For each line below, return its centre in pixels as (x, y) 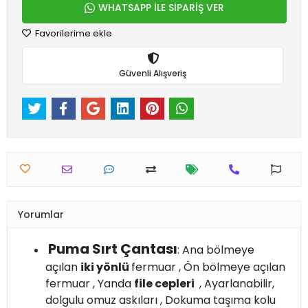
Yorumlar (41, 214)
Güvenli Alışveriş (153, 73)
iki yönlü (106, 267)
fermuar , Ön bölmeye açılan (208, 267)
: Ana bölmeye (216, 250)
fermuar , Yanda (90, 284)
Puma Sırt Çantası (113, 249)
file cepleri (165, 284)
